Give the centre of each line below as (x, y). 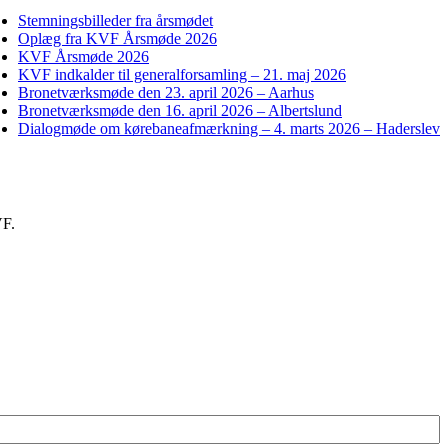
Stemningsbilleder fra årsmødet (115, 21)
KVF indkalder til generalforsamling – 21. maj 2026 (182, 75)
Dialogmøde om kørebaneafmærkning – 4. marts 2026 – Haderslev (229, 129)
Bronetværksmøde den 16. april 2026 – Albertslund (180, 111)
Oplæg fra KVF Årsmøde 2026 (117, 39)
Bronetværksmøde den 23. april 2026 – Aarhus (166, 93)
